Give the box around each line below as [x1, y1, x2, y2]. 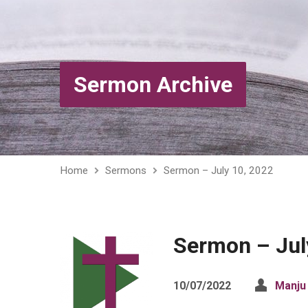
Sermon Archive [74, 71, 232, 98]
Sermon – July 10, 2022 [164, 164, 274, 177]
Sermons [105, 164, 146, 177]
